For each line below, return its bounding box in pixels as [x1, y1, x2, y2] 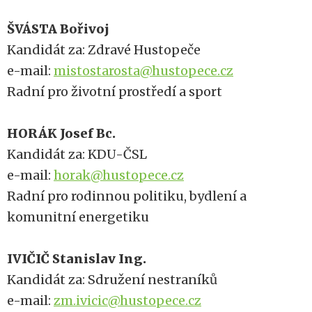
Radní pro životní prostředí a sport [7, 84, 222, 100]
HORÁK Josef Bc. [7, 125, 116, 141]
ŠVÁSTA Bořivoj [7, 21, 109, 37]
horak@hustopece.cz [54, 167, 184, 183]
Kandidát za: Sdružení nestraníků [7, 272, 217, 288]
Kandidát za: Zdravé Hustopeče [7, 42, 201, 58]
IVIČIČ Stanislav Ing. [7, 251, 146, 267]
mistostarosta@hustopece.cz [54, 63, 233, 79]
